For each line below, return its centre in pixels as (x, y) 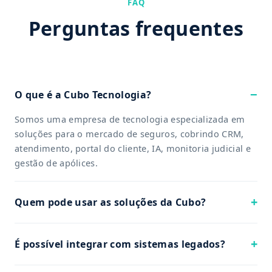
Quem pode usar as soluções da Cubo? (110, 202)
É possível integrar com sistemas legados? (120, 244)
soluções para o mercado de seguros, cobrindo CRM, (129, 134)
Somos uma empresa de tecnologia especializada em (130, 119)
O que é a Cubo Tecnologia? (83, 94)
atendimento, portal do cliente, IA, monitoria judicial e (133, 148)
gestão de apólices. (56, 163)
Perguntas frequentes (136, 28)
